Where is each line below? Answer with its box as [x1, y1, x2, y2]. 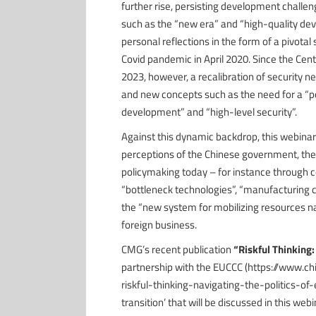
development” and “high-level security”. [121, 104, 297, 120]
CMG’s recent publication [121, 241, 233, 257]
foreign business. [121, 217, 197, 233]
